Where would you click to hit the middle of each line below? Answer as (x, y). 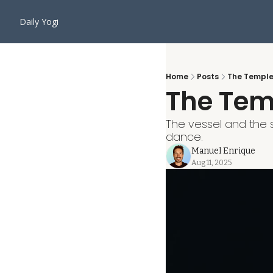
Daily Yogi (39, 22)
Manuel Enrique (223, 151)
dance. (184, 137)
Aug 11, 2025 (211, 163)
